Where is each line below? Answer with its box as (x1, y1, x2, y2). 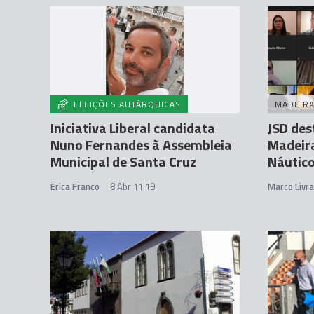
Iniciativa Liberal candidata (50, 117, 215, 139)
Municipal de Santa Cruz (50, 151, 196, 173)
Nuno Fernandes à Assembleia (50, 134, 232, 156)
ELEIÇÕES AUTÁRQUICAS (74, 97, 181, 111)
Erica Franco (50, 179, 100, 194)
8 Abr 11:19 (110, 179, 155, 194)
